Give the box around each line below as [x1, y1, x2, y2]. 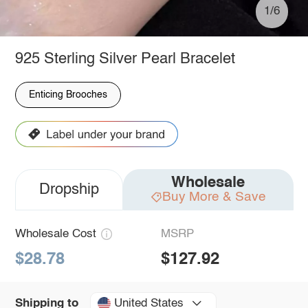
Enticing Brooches [28, 89, 107, 100]
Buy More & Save [162, 190, 266, 203]
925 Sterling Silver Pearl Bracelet [14, 51, 235, 67]
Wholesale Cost [14, 228, 96, 241]
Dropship [38, 182, 99, 198]
